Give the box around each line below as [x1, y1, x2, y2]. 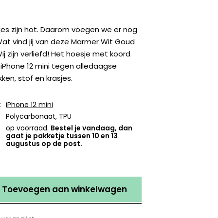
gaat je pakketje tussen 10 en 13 [6, 131, 118, 141]
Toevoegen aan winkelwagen [2, 183, 127, 196]
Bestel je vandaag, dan [51, 123, 133, 133]
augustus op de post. [6, 139, 83, 149]
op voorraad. [6, 123, 51, 133]
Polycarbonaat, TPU [6, 111, 72, 122]
